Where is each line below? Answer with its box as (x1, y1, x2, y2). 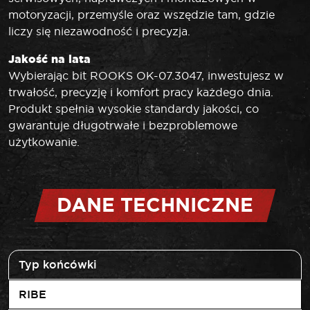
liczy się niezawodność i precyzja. (8, 24, 190, 39)
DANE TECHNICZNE (57, 192, 253, 219)
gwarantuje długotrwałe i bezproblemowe (8, 118, 237, 133)
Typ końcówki (19, 257, 97, 272)
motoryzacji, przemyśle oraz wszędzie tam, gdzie (8, 8, 275, 22)
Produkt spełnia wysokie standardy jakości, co (8, 102, 259, 116)
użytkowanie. (8, 135, 80, 149)
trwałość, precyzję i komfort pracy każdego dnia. (8, 85, 273, 100)
